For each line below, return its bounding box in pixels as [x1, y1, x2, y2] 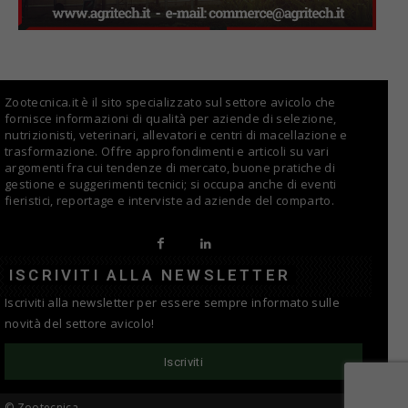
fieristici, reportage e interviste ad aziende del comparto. [5, 191, 334, 209]
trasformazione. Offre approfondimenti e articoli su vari [5, 142, 329, 159]
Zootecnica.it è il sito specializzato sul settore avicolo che [5, 93, 336, 110]
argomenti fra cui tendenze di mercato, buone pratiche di [5, 158, 335, 176]
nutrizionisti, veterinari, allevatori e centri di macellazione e [5, 126, 348, 143]
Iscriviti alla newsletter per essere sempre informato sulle [5, 293, 340, 311]
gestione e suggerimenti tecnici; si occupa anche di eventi [5, 175, 337, 192]
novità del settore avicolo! [5, 314, 155, 331]
